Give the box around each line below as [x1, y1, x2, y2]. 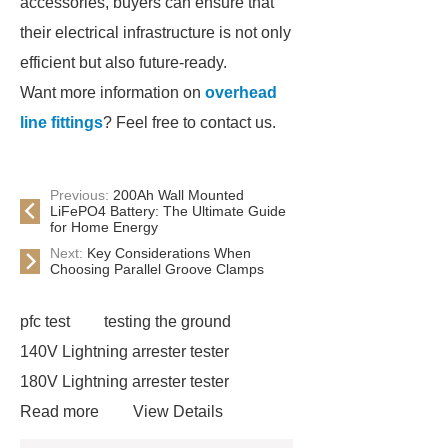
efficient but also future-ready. [20, 54, 227, 71]
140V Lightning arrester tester [20, 343, 229, 360]
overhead [205, 84, 277, 101]
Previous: [50, 187, 113, 203]
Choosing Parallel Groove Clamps [50, 261, 264, 277]
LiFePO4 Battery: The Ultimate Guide [50, 203, 286, 219]
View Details [133, 403, 223, 420]
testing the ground [104, 313, 231, 330]
